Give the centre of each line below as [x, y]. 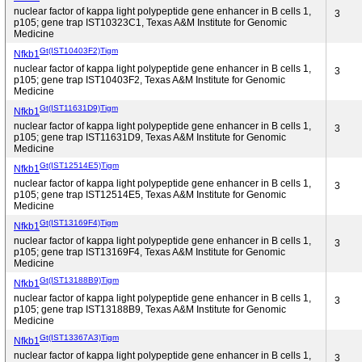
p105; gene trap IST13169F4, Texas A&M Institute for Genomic [149, 252]
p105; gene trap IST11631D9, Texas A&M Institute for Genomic [150, 137]
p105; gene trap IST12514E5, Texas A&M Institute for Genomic [150, 195]
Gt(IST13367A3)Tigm [79, 337]
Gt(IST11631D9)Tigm [79, 107]
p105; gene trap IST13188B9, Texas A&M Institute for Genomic [150, 309]
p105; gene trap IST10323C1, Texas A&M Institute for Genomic [150, 23]
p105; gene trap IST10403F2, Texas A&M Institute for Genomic [149, 80]
